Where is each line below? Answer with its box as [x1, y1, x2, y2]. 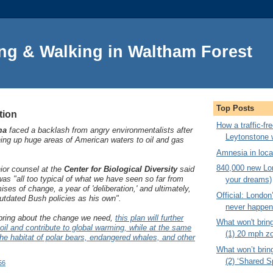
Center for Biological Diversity [64, 164, 177, 174]
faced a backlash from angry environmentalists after [7, 125, 193, 135]
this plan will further [115, 213, 183, 222]
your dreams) [225, 175, 272, 185]
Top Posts [216, 103, 254, 113]
